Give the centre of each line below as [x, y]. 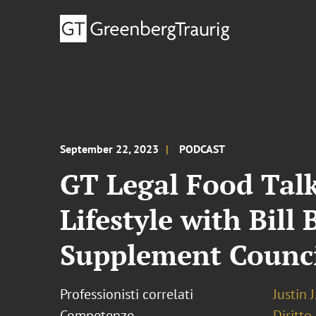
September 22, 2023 [110, 149]
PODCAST [202, 149]
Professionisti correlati [127, 294]
